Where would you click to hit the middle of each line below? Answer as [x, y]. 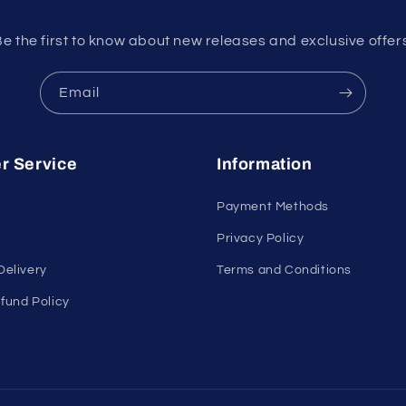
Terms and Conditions [284, 270]
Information [265, 164]
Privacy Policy [261, 238]
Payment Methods [273, 207]
